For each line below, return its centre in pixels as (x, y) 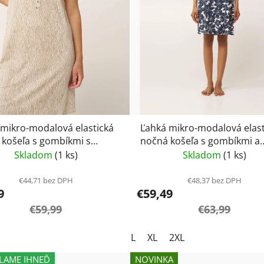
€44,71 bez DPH (46, 181)
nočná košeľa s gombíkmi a (197, 141)
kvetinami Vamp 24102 (190, 154)
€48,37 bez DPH (214, 181)
